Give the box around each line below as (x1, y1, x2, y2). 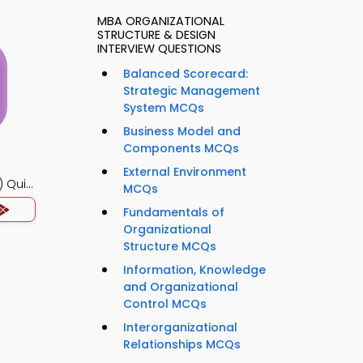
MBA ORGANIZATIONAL (97, 13, 224, 30)
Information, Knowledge (123, 262, 266, 279)
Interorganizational (123, 319, 237, 336)
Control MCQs (123, 296, 207, 313)
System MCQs (123, 100, 204, 117)
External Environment (123, 164, 246, 181)
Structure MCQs (123, 238, 216, 255)
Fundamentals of (123, 204, 224, 221)
